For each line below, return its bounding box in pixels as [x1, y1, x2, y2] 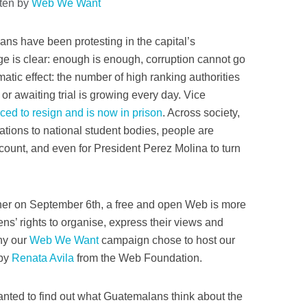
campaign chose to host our [99, 234, 235, 246]
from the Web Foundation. [74, 252, 202, 264]
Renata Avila [12, 252, 74, 264]
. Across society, [162, 107, 240, 119]
